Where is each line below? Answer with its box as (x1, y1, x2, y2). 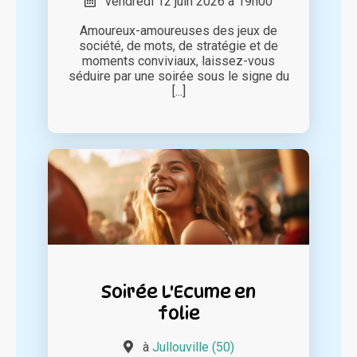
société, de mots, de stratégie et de (79, 38, 278, 54)
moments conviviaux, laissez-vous (82, 53, 275, 69)
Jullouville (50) (151, 339, 234, 355)
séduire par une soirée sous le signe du (68, 69, 289, 84)
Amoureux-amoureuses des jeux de (80, 23, 277, 39)
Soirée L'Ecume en (101, 280, 256, 303)
